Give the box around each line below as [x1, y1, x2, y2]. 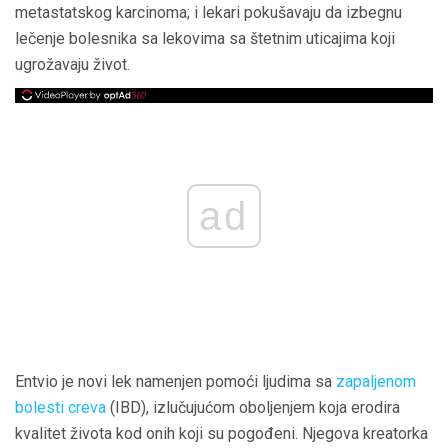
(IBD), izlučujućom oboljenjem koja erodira [106, 398, 400, 418]
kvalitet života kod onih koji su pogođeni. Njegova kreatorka [15, 424, 428, 444]
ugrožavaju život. [15, 55, 130, 74]
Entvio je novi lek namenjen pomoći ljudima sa [15, 372, 336, 392]
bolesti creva [15, 398, 106, 418]
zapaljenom [336, 372, 416, 392]
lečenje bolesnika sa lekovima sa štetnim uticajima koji [15, 29, 395, 48]
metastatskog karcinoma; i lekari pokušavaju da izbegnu [15, 3, 402, 22]
